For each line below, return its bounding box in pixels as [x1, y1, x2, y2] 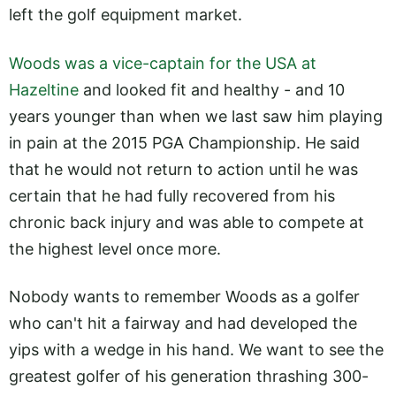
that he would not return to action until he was [9, 159, 358, 179]
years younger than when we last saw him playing [9, 106, 383, 126]
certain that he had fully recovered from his [9, 186, 335, 205]
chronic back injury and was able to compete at [9, 212, 364, 232]
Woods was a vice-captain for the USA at [9, 53, 316, 72]
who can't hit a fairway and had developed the [9, 313, 357, 332]
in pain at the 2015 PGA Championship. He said [9, 133, 360, 152]
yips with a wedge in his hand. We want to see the [9, 339, 384, 359]
